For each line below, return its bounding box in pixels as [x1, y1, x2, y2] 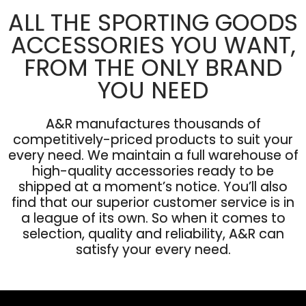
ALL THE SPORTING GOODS [8, 7, 298, 40]
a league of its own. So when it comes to [20, 208, 286, 227]
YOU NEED [98, 74, 208, 107]
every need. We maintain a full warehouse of [8, 145, 298, 165]
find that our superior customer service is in [12, 193, 294, 212]
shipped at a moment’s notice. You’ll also [18, 177, 288, 196]
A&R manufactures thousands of [45, 114, 261, 133]
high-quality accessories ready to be [32, 161, 274, 180]
